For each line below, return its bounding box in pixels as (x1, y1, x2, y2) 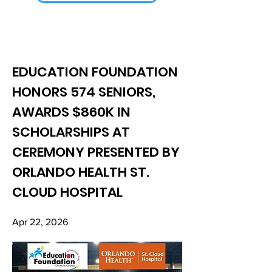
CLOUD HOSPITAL (12, 183, 123, 202)
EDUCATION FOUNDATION (12, 63, 178, 81)
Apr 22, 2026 (12, 217, 68, 227)
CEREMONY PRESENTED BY (12, 143, 180, 161)
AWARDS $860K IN (12, 103, 131, 121)
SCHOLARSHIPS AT (12, 123, 130, 141)
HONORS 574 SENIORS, (12, 83, 155, 101)
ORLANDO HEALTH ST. (12, 163, 149, 182)
